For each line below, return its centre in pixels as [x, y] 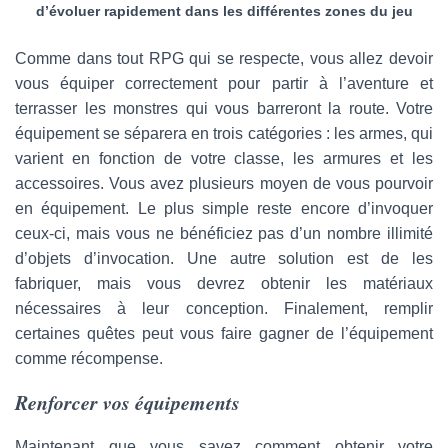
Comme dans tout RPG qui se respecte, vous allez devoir [224, 58]
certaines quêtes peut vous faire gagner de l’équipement [224, 333]
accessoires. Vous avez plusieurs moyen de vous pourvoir [224, 183]
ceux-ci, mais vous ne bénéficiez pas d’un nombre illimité [224, 233]
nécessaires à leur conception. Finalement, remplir [224, 308]
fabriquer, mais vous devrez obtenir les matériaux [224, 283]
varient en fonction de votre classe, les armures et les [224, 158]
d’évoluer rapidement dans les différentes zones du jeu [224, 10]
